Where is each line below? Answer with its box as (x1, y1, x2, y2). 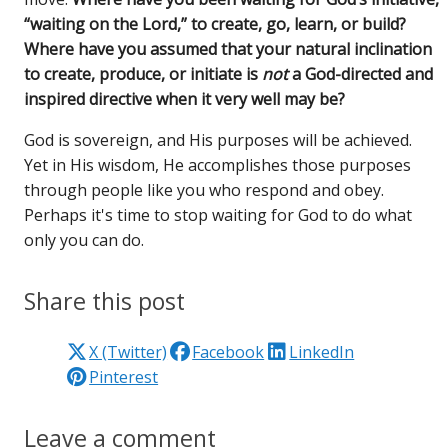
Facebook (192, 340, 265, 363)
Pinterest (89, 365, 159, 388)
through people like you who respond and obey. (24, 178, 385, 201)
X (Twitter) (89, 340, 168, 363)
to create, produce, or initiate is (24, 62, 263, 85)
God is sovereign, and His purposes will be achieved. (24, 128, 413, 151)
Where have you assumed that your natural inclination (24, 37, 433, 60)
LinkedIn (289, 340, 355, 363)
